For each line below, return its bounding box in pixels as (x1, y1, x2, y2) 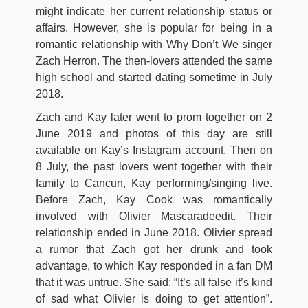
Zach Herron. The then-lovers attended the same (36, 54, 272, 67)
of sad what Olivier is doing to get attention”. (36, 292, 272, 305)
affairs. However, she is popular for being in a (36, 21, 272, 34)
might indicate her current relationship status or (36, 5, 272, 17)
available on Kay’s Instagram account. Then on (36, 144, 272, 156)
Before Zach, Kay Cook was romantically (36, 193, 272, 206)
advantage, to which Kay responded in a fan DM (36, 259, 272, 272)
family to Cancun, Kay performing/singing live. (36, 177, 272, 189)
